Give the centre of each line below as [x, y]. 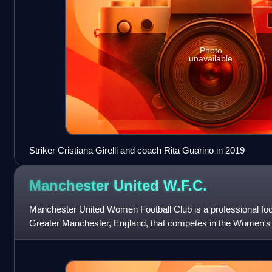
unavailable [211, 58]
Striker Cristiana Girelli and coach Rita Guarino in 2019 [137, 150]
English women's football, [79, 237]
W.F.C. [185, 186]
